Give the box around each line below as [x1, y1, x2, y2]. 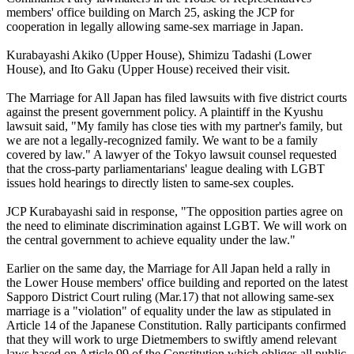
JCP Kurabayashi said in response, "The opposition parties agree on [6, 205, 343, 219]
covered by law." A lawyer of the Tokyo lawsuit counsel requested [6, 148, 337, 162]
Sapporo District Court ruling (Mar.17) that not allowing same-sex [6, 290, 334, 304]
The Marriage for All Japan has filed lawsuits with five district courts [6, 91, 347, 105]
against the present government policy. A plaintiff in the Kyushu [6, 105, 323, 119]
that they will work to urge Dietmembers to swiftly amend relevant [6, 333, 337, 347]
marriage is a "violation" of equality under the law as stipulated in [6, 304, 331, 318]
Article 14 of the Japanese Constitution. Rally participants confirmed [6, 318, 346, 333]
